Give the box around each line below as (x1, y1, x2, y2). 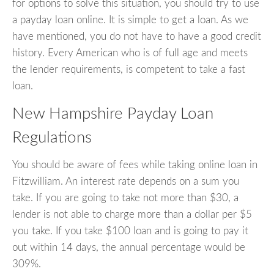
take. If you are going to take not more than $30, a (12, 192, 239, 203)
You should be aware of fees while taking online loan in (12, 159, 257, 170)
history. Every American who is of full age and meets (12, 48, 248, 59)
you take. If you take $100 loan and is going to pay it (12, 225, 248, 236)
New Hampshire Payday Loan (12, 106, 213, 122)
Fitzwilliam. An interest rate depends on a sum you (12, 176, 239, 187)
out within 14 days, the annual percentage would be (12, 242, 245, 253)
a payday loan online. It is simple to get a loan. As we (12, 15, 248, 26)
